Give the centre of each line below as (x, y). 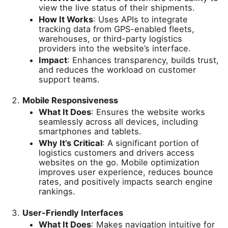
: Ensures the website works (148, 112)
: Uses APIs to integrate (140, 20)
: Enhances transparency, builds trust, (143, 60)
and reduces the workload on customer (117, 70)
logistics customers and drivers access (117, 153)
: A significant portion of (151, 143)
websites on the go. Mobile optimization (119, 163)
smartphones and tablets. (90, 132)
